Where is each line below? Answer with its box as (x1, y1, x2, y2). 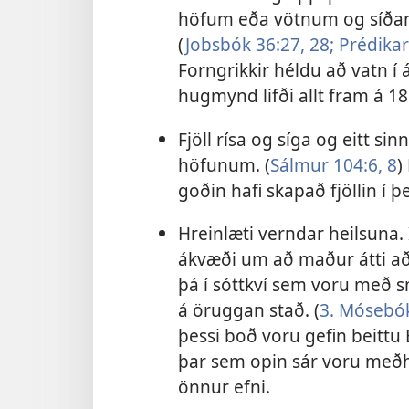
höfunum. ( (177, 152, 270, 177)
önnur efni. (177, 373, 270, 399)
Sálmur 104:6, (269, 152, 383, 177)
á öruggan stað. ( (177, 297, 320, 322)
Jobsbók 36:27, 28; (184, 32, 334, 58)
